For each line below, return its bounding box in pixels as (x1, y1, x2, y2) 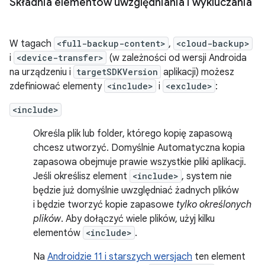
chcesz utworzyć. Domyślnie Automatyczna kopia (33, 142, 245, 154)
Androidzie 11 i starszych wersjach (47, 251, 192, 263)
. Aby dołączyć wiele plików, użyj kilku (61, 213, 215, 225)
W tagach (9, 38, 54, 50)
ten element (192, 251, 245, 263)
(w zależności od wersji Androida (106, 52, 247, 64)
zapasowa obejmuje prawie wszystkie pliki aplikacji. (33, 156, 246, 168)
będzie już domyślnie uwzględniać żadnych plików (33, 185, 239, 196)
